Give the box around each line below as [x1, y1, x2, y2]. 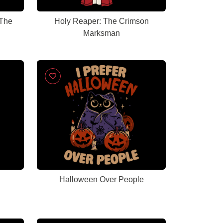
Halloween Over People [59, 175, 144, 184]
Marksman [83, 29, 120, 37]
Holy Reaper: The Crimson [54, 17, 149, 25]
